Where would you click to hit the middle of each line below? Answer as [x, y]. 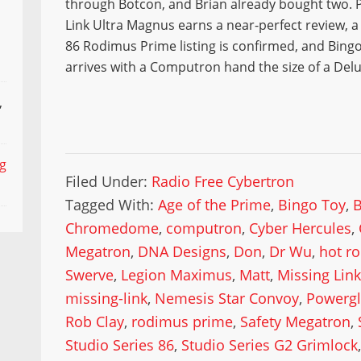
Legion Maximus [177, 275]
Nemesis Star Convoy [227, 298]
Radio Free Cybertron [223, 181]
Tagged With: [112, 205]
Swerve [90, 275]
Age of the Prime [215, 205]
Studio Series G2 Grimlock [270, 345]
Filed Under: [109, 181]
